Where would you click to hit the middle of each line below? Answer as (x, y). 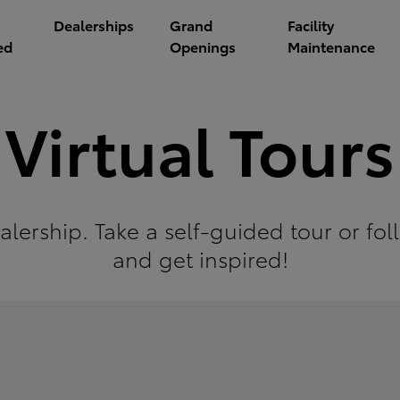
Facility (310, 25)
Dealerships (94, 25)
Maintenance (331, 46)
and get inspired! (200, 258)
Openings (203, 46)
